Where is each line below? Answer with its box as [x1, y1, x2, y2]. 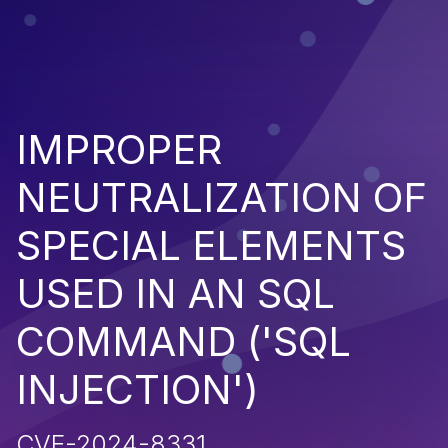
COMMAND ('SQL [16, 316, 351, 366]
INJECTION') [16, 364, 259, 414]
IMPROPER [16, 124, 222, 174]
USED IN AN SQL [16, 268, 335, 318]
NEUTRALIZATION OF [16, 172, 427, 222]
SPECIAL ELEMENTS [16, 220, 406, 270]
